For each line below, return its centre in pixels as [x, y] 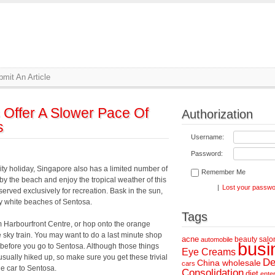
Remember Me [223, 172]
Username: [207, 137]
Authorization [217, 114]
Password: [207, 153]
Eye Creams [209, 252]
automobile [217, 239]
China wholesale [229, 263]
